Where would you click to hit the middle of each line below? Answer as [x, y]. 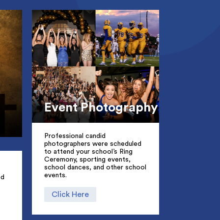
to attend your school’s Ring [88, 152]
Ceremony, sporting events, [87, 160]
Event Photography [101, 108]
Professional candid [75, 136]
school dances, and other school [95, 168]
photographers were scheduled [93, 144]
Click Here [70, 194]
